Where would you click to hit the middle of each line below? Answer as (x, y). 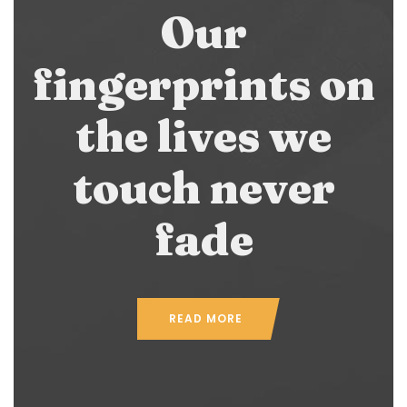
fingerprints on (203, 84)
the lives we (203, 135)
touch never (203, 187)
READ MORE (206, 318)
